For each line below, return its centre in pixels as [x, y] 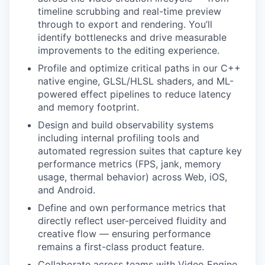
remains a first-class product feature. [121, 247]
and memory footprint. [88, 107]
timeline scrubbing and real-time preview [130, 12]
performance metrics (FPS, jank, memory [130, 164]
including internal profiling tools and [119, 138]
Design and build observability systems [126, 125]
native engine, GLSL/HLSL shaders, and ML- [136, 81]
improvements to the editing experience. [129, 51]
